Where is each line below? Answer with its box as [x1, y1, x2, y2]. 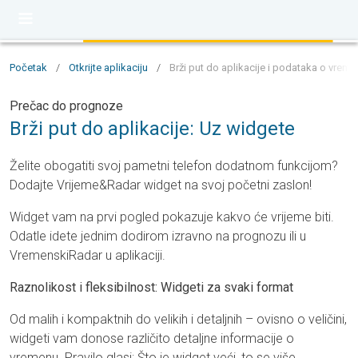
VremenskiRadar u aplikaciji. [10, 248, 165, 263]
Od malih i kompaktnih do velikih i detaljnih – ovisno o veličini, [10, 312, 347, 327]
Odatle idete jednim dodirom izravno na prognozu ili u [10, 229, 306, 244]
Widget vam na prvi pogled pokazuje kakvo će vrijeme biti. [10, 209, 334, 225]
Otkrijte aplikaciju [69, 62, 148, 74]
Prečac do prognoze [10, 98, 123, 113]
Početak [10, 62, 47, 74]
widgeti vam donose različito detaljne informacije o [10, 331, 294, 346]
